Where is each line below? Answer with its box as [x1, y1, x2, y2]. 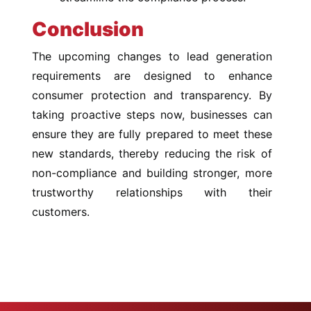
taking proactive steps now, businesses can [32, 108, 272, 122]
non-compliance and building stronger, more [32, 166, 272, 180]
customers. [32, 205, 90, 219]
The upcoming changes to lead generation [32, 49, 272, 64]
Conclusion [32, 17, 144, 42]
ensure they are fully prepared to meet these [32, 127, 272, 142]
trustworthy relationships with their [32, 185, 272, 200]
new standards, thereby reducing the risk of [32, 146, 272, 161]
